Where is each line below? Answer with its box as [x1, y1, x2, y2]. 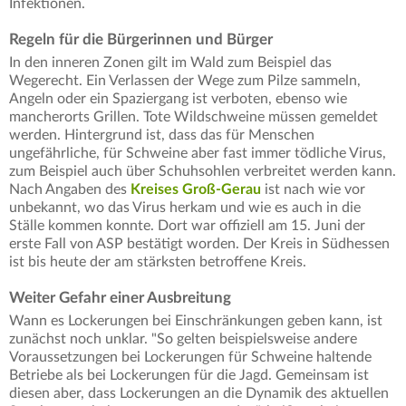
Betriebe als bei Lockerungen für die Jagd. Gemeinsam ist [9, 368, 369, 383]
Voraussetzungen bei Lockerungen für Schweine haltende [9, 350, 372, 365]
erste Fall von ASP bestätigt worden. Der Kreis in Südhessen [9, 237, 390, 252]
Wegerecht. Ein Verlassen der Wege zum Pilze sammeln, [9, 73, 361, 89]
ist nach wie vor [261, 182, 365, 198]
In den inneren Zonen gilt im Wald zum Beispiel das [9, 55, 332, 71]
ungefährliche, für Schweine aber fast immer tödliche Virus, [9, 146, 386, 161]
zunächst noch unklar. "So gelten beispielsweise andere [9, 332, 357, 347]
